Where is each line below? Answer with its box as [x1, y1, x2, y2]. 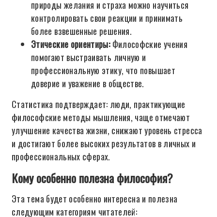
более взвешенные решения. [31, 25, 132, 37]
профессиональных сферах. [12, 150, 110, 163]
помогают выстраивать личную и [31, 51, 146, 63]
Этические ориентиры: [31, 38, 110, 50]
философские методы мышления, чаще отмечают [12, 111, 190, 124]
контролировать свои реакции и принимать [31, 12, 183, 24]
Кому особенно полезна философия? [12, 169, 173, 186]
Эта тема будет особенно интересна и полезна [12, 192, 178, 205]
